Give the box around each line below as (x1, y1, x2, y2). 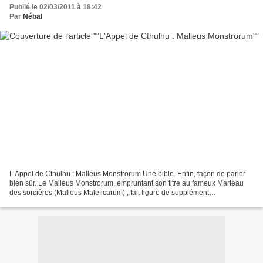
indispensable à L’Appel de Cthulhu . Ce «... (9, 197, 149, 206)
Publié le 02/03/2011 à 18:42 (9, 3, 102, 12)
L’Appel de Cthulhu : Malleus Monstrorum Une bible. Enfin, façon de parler (9, 169, 245, 178)
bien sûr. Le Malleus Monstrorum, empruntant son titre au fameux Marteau (9, 178, 244, 187)
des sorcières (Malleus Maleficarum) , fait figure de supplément (9, 188, 209, 197)
